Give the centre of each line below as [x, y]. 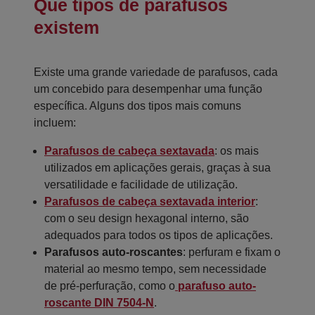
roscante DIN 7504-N [99, 303]
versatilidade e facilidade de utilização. [141, 185]
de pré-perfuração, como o [110, 286]
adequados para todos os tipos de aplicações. [159, 235]
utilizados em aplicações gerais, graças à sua [157, 168]
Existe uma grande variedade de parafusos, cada [156, 72]
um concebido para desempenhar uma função [148, 89]
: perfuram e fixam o [232, 252]
